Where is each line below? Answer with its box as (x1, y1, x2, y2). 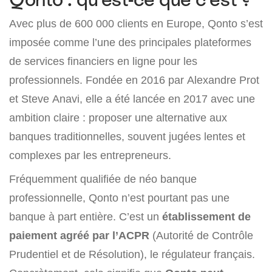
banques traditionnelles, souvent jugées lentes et (9, 130, 245, 143)
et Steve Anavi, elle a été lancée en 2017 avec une (9, 92, 255, 106)
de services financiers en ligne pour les (9, 55, 197, 68)
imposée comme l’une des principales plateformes (9, 36, 251, 49)
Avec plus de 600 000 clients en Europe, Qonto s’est (9, 17, 263, 30)
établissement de (162, 210, 251, 223)
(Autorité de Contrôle (149, 229, 253, 242)
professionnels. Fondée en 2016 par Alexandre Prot (9, 73, 259, 87)
